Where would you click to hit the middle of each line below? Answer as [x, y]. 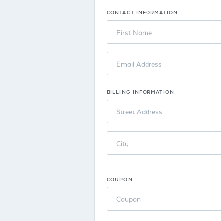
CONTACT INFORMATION [142, 12]
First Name [134, 32]
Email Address [139, 64]
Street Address [139, 111]
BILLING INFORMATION [140, 92]
